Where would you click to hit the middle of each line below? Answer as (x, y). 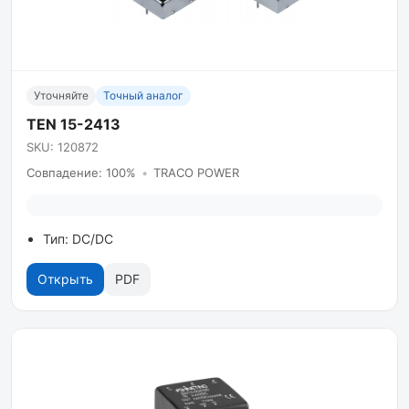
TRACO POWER (196, 173)
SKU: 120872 (63, 147)
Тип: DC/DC (78, 239)
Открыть (65, 279)
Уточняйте (61, 96)
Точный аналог (143, 96)
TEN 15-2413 (73, 125)
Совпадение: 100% (81, 173)
